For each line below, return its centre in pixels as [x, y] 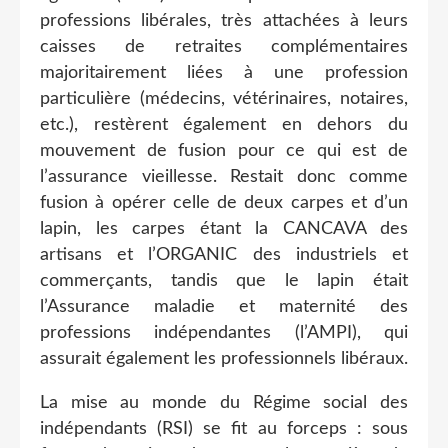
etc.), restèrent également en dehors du [224, 124]
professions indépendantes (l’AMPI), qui [224, 332]
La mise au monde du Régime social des [224, 402]
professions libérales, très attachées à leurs [224, 20]
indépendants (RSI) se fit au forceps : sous [224, 428]
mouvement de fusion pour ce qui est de [224, 150]
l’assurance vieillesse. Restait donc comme [224, 176]
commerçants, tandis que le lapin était [224, 280]
